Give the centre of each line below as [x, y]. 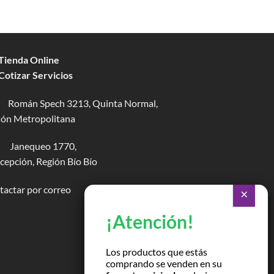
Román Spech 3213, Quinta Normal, [83, 103]
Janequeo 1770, [42, 146]
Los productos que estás [157, 252]
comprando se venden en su [164, 263]
